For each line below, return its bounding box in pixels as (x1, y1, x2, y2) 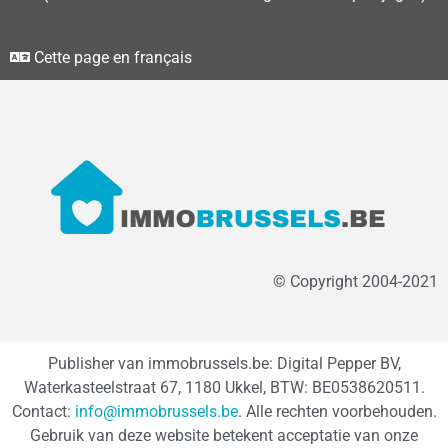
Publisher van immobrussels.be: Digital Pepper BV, (47, 354, 401, 374)
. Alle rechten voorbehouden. (237, 402, 437, 422)
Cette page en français (34, 47, 192, 67)
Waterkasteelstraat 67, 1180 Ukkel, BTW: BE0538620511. (23, 378, 425, 398)
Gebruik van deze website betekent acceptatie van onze (30, 426, 418, 446)
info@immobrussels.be (74, 402, 238, 422)
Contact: (11, 402, 75, 422)
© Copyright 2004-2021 (273, 271, 438, 291)
